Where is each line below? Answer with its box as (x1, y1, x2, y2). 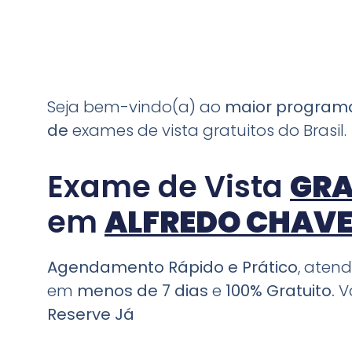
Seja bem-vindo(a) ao (47, 96, 225, 118)
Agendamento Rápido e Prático (47, 256, 298, 279)
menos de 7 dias (73, 280, 212, 302)
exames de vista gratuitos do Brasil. (72, 119, 346, 141)
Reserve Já (47, 303, 134, 326)
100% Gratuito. (222, 280, 339, 302)
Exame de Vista (47, 166, 290, 208)
